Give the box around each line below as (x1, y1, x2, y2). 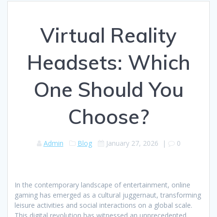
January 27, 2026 (106, 139, 158, 148)
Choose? (68, 104, 149, 130)
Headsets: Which (27, 49, 190, 76)
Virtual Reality (40, 22, 177, 48)
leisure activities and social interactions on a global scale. (15, 201, 192, 210)
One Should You (33, 77, 184, 103)
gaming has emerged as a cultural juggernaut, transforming (15, 190, 201, 200)
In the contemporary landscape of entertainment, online (15, 180, 190, 190)
